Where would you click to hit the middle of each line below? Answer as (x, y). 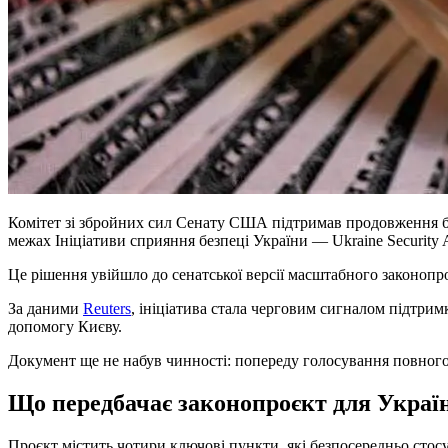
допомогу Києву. (65, 326)
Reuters (107, 308)
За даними (45, 308)
